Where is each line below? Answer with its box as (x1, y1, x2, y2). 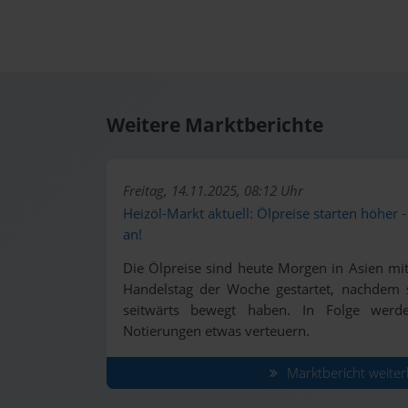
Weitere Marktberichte (107, 112, 323, 138)
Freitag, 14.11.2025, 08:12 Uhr (122, 180, 303, 200)
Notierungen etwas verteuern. (122, 321, 310, 341)
